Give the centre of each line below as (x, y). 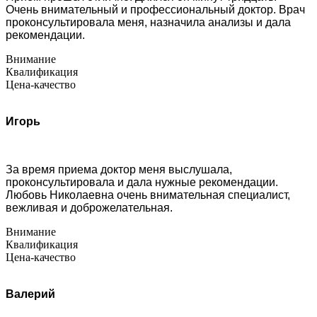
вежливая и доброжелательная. (89, 207)
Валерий (30, 294)
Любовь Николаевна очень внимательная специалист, (148, 195)
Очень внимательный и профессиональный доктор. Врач (155, 9)
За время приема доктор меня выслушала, (119, 169)
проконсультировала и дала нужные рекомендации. (142, 182)
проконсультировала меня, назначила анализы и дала (148, 22)
